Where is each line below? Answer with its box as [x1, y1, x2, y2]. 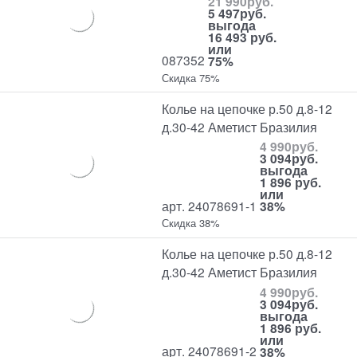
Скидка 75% [162, 69, 221, 85]
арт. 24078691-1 [162, 197, 257, 215]
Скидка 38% [162, 215, 221, 231]
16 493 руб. [208, 27, 277, 46]
